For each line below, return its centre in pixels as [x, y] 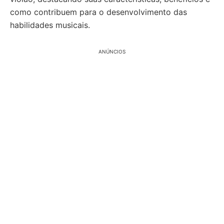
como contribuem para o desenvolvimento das [98, 12]
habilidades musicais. [50, 25]
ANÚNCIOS [112, 51]
